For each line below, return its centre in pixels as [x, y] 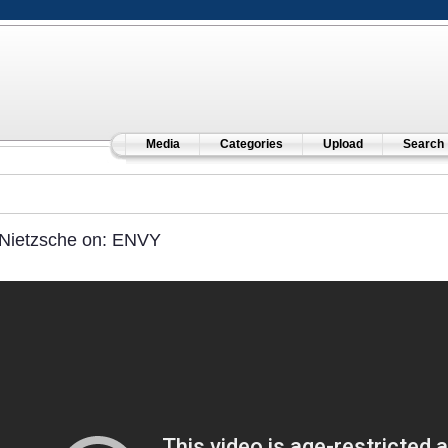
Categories [251, 144]
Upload [342, 144]
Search [423, 144]
